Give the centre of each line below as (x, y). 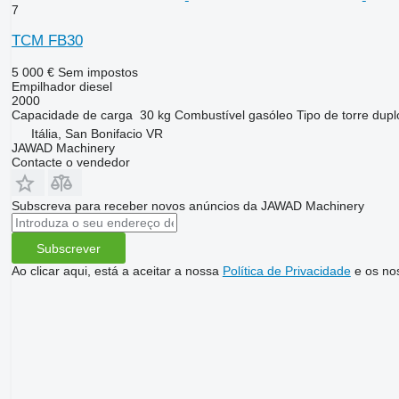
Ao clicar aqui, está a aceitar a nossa (117, 271)
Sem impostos (98, 73)
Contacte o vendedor (70, 163)
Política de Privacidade (286, 271)
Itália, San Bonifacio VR (97, 134)
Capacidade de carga (72, 115)
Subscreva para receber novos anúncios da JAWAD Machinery (187, 206)
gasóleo (270, 115)
